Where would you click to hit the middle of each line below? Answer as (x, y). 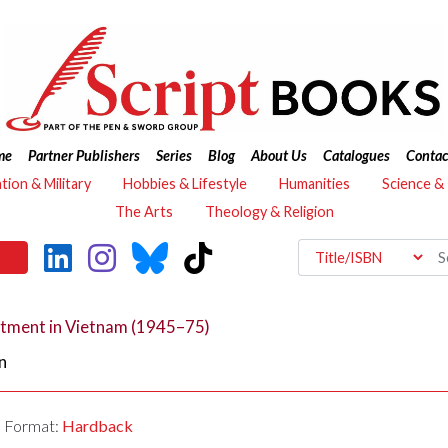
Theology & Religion (269, 211)
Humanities (314, 183)
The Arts (143, 211)
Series (173, 155)
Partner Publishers (83, 155)
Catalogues (356, 155)
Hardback (98, 426)
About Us (278, 155)
